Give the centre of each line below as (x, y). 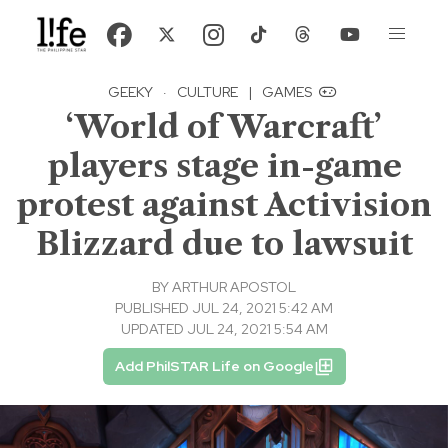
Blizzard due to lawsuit (224, 244)
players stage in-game (224, 166)
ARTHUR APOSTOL (234, 287)
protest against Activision (224, 205)
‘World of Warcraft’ (224, 127)
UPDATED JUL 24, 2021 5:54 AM (224, 329)
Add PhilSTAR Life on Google (214, 366)
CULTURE (207, 92)
